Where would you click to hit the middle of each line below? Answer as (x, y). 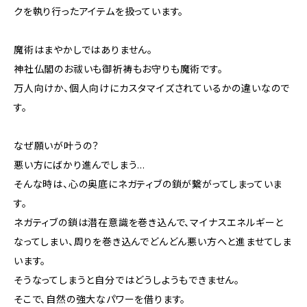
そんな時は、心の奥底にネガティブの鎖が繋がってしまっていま (148, 184)
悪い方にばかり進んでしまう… (80, 165)
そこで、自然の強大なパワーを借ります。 (100, 299)
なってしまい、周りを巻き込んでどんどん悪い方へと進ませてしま (153, 242)
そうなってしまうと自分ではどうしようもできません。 (127, 280)
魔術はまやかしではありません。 (83, 50)
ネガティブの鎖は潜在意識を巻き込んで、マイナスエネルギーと (149, 222)
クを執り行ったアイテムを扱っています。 (99, 11)
